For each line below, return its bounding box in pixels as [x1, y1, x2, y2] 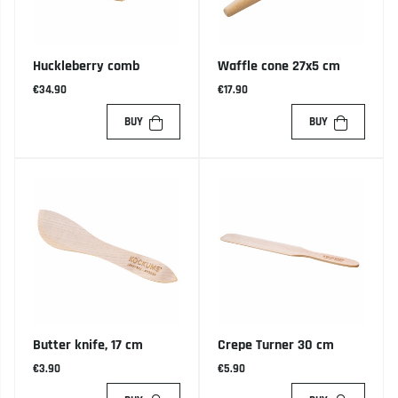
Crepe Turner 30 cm [218, 336, 334, 355]
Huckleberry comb [33, 57, 139, 76]
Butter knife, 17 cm [33, 336, 143, 355]
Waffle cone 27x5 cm [218, 57, 340, 76]
